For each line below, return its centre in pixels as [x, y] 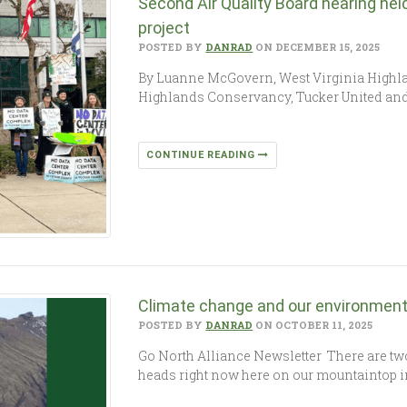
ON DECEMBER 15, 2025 [317, 46]
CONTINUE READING [203, 154]
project [164, 27]
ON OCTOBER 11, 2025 [313, 325]
